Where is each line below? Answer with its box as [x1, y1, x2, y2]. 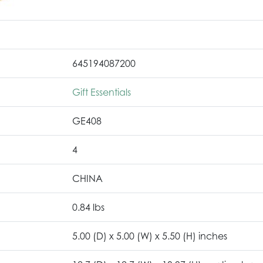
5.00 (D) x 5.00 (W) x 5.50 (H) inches [72, 230, 227, 242]
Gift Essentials [72, 86, 131, 98]
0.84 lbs [72, 201, 104, 213]
